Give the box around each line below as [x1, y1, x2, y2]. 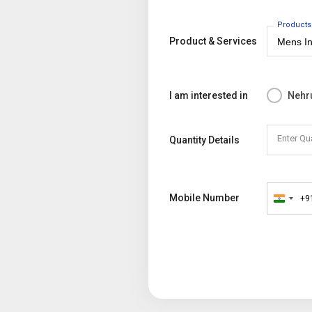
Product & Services [169, 36, 258, 47]
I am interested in [169, 90, 249, 101]
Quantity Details [169, 134, 240, 146]
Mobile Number [169, 192, 240, 203]
